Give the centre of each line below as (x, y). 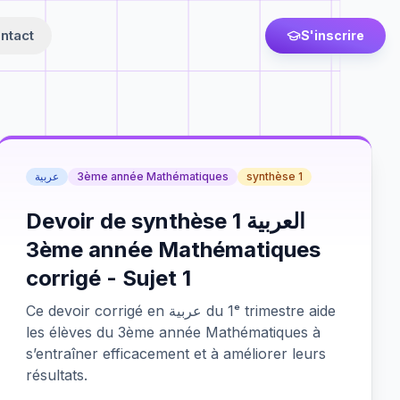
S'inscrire (333, 35)
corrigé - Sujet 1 (109, 278)
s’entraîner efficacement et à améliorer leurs (176, 354)
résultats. (57, 375)
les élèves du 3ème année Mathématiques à (174, 332)
